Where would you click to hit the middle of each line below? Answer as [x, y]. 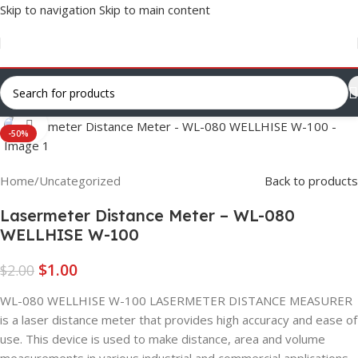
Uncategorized [80, 181]
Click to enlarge [91, 125]
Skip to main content [155, 10]
